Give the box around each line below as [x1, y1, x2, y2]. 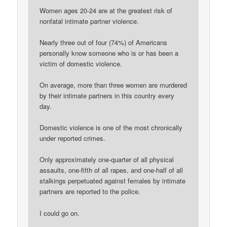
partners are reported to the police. [40, 186, 141, 197]
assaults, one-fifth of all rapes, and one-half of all [40, 165, 183, 175]
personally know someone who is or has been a [40, 48, 179, 58]
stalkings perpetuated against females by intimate [40, 176, 186, 186]
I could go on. [40, 208, 80, 218]
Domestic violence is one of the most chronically [40, 123, 183, 133]
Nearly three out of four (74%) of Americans [40, 37, 168, 48]
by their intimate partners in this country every [40, 91, 175, 101]
